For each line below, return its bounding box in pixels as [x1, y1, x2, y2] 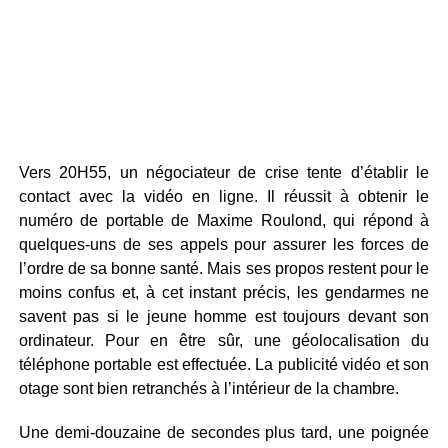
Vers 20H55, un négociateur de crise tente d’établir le [18, 164, 430, 181]
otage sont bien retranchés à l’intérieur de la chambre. [18, 380, 399, 397]
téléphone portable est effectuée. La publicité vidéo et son [18, 356, 430, 373]
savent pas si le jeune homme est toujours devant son [18, 308, 430, 325]
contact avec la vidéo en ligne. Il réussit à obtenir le [18, 188, 430, 205]
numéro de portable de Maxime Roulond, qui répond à [18, 212, 430, 229]
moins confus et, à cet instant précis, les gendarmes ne [18, 284, 430, 301]
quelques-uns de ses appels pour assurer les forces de [18, 236, 430, 253]
